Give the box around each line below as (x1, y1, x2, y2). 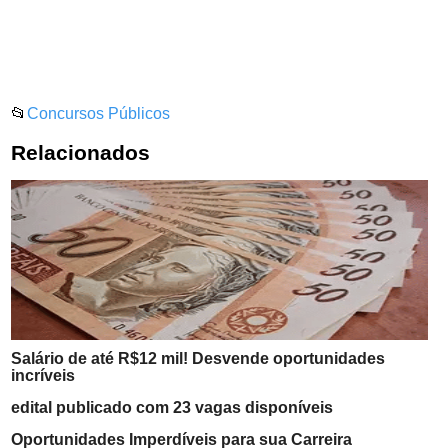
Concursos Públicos (27, 105, 171, 122)
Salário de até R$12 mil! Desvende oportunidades (11, 350, 386, 368)
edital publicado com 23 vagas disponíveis (11, 399, 334, 417)
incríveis (11, 367, 76, 385)
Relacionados (11, 141, 151, 165)
